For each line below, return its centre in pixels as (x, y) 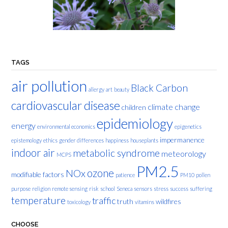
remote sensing (70, 188)
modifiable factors (38, 174)
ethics (50, 140)
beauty (122, 89)
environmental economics (66, 126)
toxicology (79, 202)
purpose (21, 188)
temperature (38, 200)
